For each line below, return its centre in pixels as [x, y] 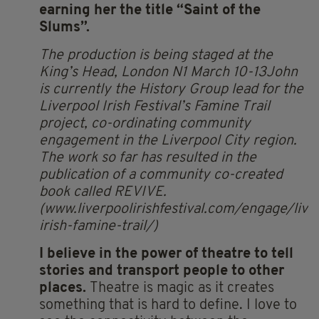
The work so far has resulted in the [148, 158]
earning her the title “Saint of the [150, 10]
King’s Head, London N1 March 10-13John [168, 72]
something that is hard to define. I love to [168, 305]
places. [64, 288]
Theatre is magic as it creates [182, 288]
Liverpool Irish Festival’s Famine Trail [155, 106]
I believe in [77, 254]
